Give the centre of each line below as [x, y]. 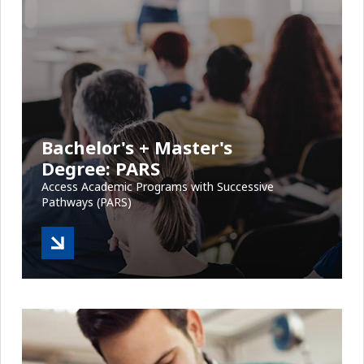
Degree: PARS [101, 168]
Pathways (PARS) [87, 201]
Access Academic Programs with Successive [158, 186]
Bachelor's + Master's [137, 147]
